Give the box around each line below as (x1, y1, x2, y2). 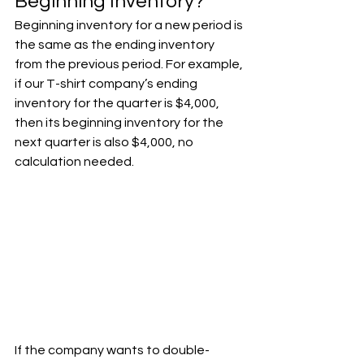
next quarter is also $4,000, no (15, 135, 196, 149)
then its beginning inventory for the (15, 115, 226, 129)
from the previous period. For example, (15, 57, 245, 71)
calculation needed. (15, 154, 134, 168)
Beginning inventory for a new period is (15, 18, 245, 32)
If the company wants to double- (15, 343, 210, 357)
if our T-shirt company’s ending (15, 76, 200, 90)
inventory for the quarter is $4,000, (15, 96, 222, 110)
